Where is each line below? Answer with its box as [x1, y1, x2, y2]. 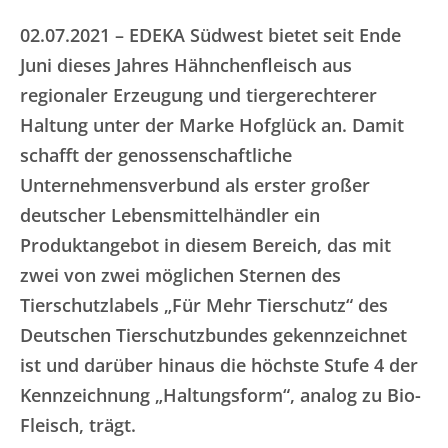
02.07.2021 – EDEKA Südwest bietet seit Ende [20, 23, 401, 47]
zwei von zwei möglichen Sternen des [20, 263, 341, 287]
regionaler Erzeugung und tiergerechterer [20, 83, 377, 107]
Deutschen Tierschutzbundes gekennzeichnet [20, 323, 407, 347]
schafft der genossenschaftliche [20, 143, 292, 167]
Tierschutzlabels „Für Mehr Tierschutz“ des [20, 293, 388, 317]
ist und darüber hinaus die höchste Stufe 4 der [20, 353, 418, 377]
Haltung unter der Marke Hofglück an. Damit [20, 113, 404, 137]
